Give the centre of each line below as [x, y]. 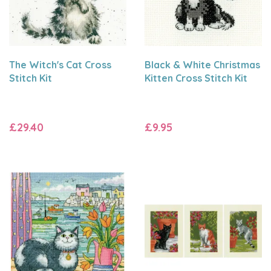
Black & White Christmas [202, 65]
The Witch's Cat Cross [60, 65]
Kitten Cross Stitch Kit [196, 78]
